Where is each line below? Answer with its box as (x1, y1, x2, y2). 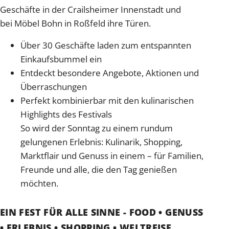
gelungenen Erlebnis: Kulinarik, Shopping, (20, 136, 182, 148)
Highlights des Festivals (20, 108, 112, 121)
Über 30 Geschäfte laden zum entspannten (20, 39, 191, 52)
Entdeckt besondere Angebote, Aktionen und (20, 67, 199, 79)
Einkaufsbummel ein (20, 53, 102, 65)
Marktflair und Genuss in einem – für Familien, (20, 150, 203, 162)
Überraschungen (20, 81, 87, 93)
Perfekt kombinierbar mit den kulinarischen (20, 95, 194, 107)
